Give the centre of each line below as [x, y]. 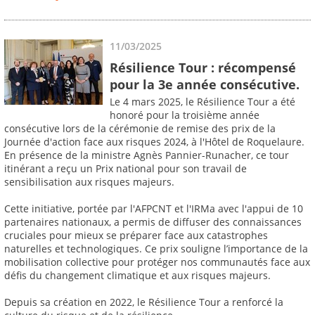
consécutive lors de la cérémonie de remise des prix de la [140, 129]
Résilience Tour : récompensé [203, 67]
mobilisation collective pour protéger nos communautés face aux [157, 262]
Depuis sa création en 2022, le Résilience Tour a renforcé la [144, 302]
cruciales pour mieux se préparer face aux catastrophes [136, 236]
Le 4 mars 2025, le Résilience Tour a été [202, 102]
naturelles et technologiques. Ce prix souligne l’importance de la [156, 249]
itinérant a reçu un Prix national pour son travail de [126, 169]
